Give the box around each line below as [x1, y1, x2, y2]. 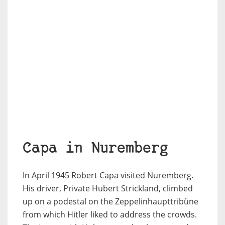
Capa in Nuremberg [23, 141, 168, 156]
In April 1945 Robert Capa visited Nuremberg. [23, 169, 193, 181]
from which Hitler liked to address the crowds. [23, 208, 197, 220]
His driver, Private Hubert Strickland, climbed [23, 182, 193, 194]
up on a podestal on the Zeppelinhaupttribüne [23, 195, 198, 207]
